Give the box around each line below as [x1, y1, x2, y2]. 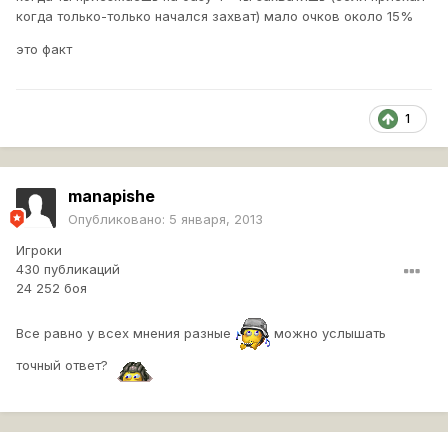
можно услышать [270, 324, 386, 341]
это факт [16, 41, 72, 58]
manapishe [68, 186, 155, 207]
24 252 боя [16, 280, 87, 297]
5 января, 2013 [169, 211, 263, 228]
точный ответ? [16, 356, 116, 373]
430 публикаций [16, 261, 120, 278]
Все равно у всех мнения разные [16, 324, 235, 341]
